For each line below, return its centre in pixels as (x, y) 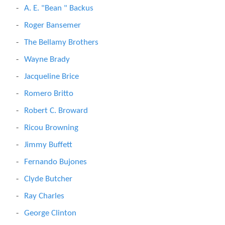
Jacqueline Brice (51, 77)
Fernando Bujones (55, 162)
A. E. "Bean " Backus (59, 8)
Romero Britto (49, 94)
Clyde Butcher (48, 179)
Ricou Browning (51, 128)
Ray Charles (44, 196)
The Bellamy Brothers (61, 42)
